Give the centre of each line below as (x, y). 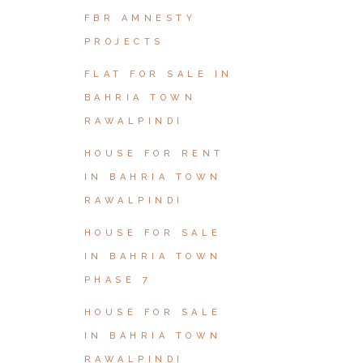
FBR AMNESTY (140, 18)
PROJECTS (124, 42)
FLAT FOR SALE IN (158, 74)
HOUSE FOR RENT (154, 154)
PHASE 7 (117, 280)
